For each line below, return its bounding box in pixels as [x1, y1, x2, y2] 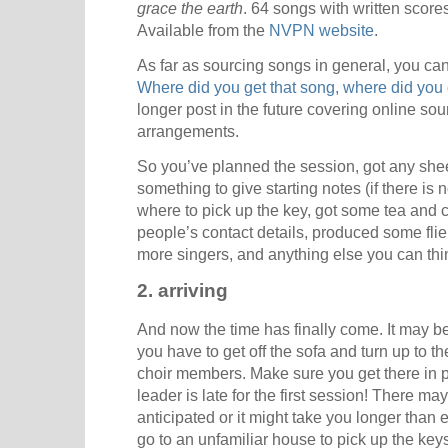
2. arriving [137, 280, 228, 302]
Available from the [137, 20, 269, 39]
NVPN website [269, 20, 374, 39]
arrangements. [137, 122, 239, 141]
